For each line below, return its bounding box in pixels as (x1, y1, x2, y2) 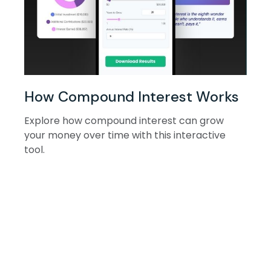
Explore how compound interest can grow (24, 113, 224, 128)
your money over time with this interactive (24, 128, 226, 142)
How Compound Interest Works (24, 87, 239, 106)
